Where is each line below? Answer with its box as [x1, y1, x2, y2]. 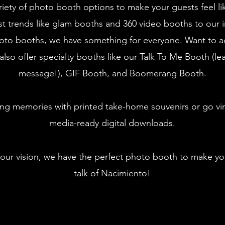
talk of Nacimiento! [74, 168, 151, 179]
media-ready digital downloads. [49, 118, 175, 129]
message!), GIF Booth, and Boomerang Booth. [18, 68, 206, 79]
